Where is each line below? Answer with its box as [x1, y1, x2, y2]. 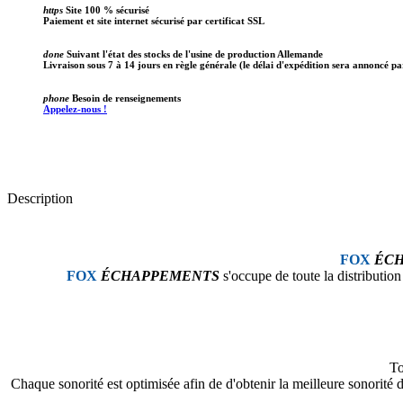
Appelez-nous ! [43, 103, 107, 114]
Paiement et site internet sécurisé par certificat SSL [43, 14, 264, 26]
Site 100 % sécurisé [63, 4, 149, 15]
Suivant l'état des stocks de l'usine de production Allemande [64, 48, 323, 59]
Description [7, 190, 73, 206]
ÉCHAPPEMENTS [101, 267, 219, 283]
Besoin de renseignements [69, 92, 181, 103]
